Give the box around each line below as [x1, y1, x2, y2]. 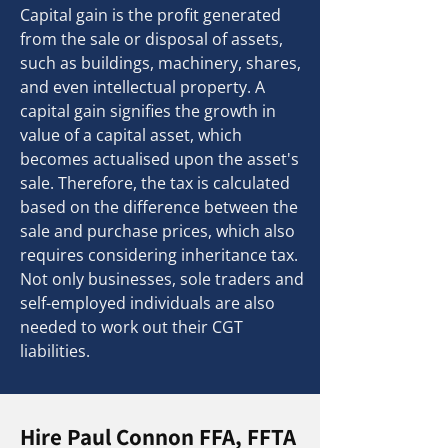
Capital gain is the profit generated [20, 4, 281, 26]
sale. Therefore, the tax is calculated [20, 172, 290, 194]
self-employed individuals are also [20, 292, 275, 314]
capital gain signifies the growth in [20, 100, 276, 122]
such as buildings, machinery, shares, [20, 52, 301, 74]
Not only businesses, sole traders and [20, 268, 304, 290]
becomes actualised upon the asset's [20, 148, 299, 170]
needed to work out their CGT [20, 316, 243, 338]
